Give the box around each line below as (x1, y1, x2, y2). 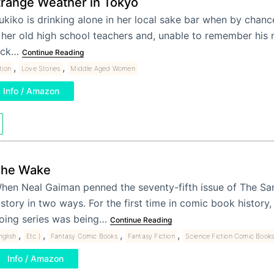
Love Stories (21, 64, 61, 73)
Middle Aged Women (70, 64, 135, 73)
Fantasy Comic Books (50, 232, 117, 240)
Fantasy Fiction (127, 232, 175, 240)
